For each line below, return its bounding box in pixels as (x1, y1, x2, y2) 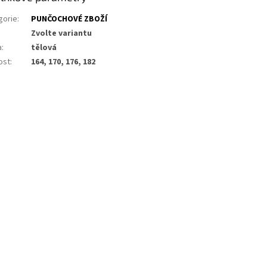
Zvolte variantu (31, 27, 92, 39)
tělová (31, 41, 57, 54)
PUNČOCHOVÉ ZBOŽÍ (31, 13, 108, 25)
